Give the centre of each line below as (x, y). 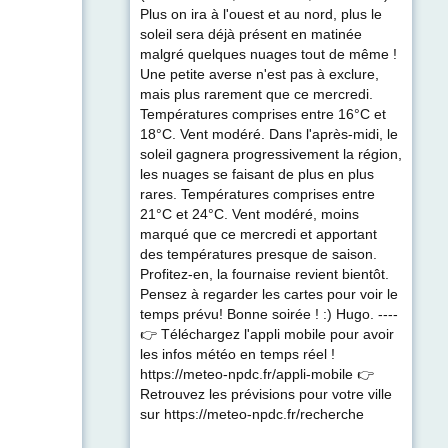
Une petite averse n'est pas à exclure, (259, 74)
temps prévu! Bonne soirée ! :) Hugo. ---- (269, 314)
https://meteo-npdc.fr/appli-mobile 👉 (257, 374)
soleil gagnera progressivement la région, (271, 154)
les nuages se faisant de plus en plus (257, 174)
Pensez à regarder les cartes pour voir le (269, 294)
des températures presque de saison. (258, 254)
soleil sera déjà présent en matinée (251, 34)
